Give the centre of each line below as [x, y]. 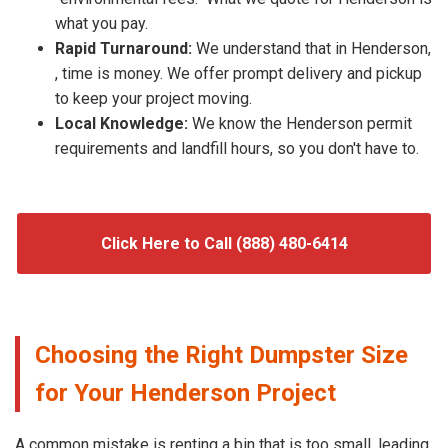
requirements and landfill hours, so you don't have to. [237, 148]
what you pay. [101, 23]
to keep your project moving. [153, 98]
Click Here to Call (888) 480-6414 [224, 243]
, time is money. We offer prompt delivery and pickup [238, 73]
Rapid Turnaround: [123, 48]
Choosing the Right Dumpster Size [221, 354]
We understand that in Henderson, [311, 48]
